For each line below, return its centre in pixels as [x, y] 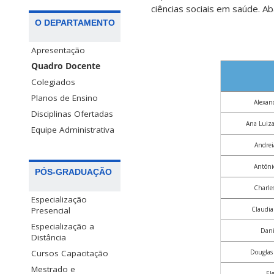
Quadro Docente [66, 66]
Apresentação [58, 50]
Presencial [51, 211]
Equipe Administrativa [73, 130]
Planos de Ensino [65, 98]
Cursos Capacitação [70, 254]
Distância [49, 238]
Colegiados [53, 82]
